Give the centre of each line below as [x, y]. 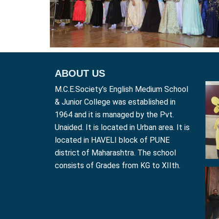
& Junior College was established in [115, 102]
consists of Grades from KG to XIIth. [118, 166]
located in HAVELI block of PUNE [112, 140]
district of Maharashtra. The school [115, 153]
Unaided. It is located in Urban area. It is [122, 128]
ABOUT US [80, 74]
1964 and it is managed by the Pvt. [114, 115]
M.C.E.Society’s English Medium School [121, 89]
